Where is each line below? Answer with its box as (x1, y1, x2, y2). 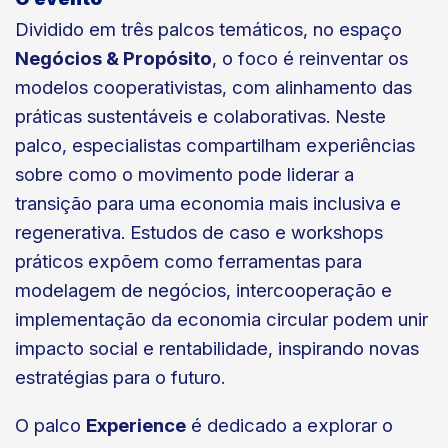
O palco (15, 413, 86, 437)
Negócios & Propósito (15, 46, 212, 70)
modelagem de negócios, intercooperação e (15, 278, 392, 302)
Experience (86, 413, 186, 437)
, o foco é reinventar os (212, 46, 408, 70)
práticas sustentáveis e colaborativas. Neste (15, 104, 386, 128)
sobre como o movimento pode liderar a (15, 162, 354, 186)
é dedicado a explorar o (186, 413, 393, 437)
